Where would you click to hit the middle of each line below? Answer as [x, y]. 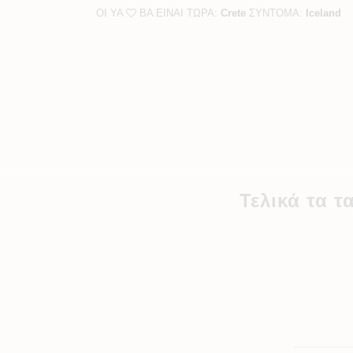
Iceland [323, 13]
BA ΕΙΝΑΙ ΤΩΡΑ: [178, 13]
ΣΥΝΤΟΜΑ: [276, 13]
